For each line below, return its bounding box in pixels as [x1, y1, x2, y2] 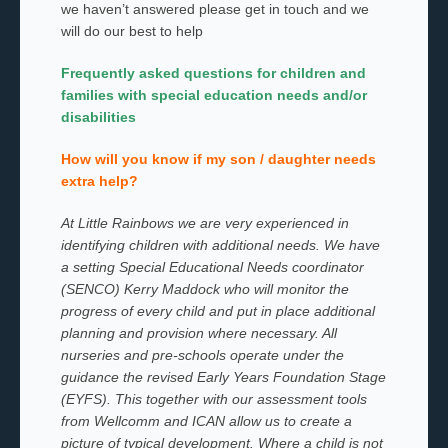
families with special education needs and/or [60, 87, 367, 103]
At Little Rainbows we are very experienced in [60, 215, 349, 231]
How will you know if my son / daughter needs [60, 151, 376, 167]
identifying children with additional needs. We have [60, 237, 380, 253]
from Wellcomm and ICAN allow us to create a [60, 413, 352, 429]
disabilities [60, 109, 136, 125]
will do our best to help [60, 23, 203, 39]
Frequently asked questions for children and [60, 65, 366, 81]
